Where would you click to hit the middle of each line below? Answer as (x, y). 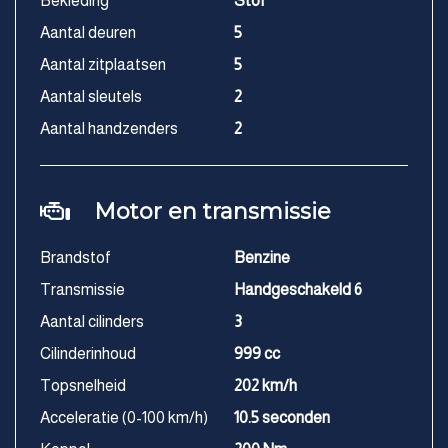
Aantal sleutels (91, 97)
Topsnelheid (83, 386)
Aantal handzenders (109, 129)
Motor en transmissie (212, 212)
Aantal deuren (88, 33)
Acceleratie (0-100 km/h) (124, 418)
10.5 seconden (282, 418)
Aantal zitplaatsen (103, 65)
